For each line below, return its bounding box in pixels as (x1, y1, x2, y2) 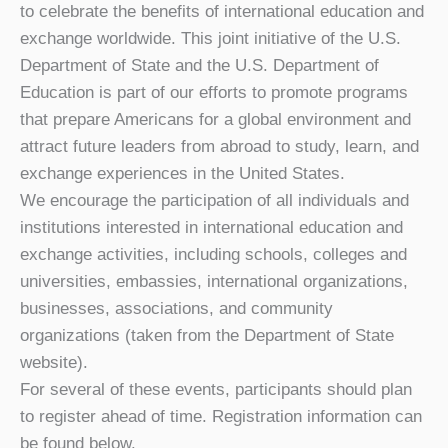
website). (20, 352, 88, 372)
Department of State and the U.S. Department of (20, 55, 379, 75)
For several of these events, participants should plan (20, 379, 412, 399)
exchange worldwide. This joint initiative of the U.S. (20, 28, 401, 48)
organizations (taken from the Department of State (20, 325, 394, 345)
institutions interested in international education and (20, 217, 403, 237)
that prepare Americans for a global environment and (20, 109, 411, 129)
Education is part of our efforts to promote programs (20, 82, 408, 102)
